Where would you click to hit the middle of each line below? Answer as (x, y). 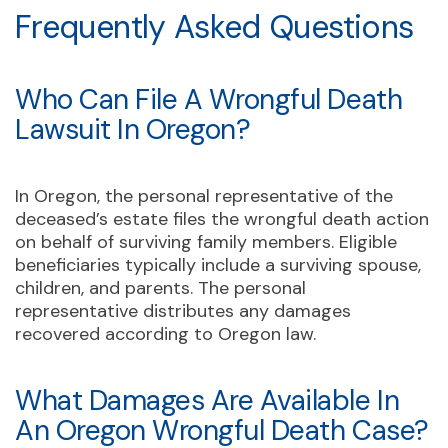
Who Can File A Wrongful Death (209, 99)
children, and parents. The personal (160, 287)
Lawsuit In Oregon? (133, 129)
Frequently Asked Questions (214, 26)
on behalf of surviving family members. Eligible (206, 241)
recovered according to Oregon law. (165, 333)
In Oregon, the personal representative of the (204, 195)
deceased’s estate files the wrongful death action (222, 218)
